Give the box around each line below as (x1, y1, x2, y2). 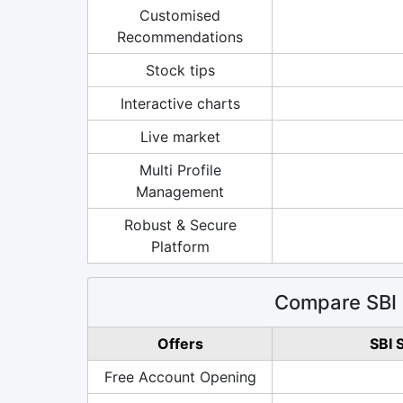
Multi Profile (139, 160, 221, 179)
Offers (157, 334, 203, 353)
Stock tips (145, 60, 215, 79)
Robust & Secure (123, 215, 237, 234)
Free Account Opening (103, 367, 256, 386)
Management (136, 182, 224, 201)
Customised (139, 5, 220, 24)
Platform (150, 237, 210, 255)
